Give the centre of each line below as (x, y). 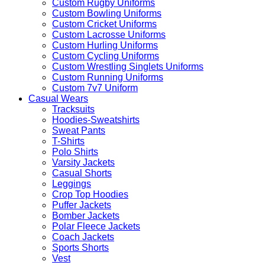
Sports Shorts (80, 248)
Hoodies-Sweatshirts (96, 120)
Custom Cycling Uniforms (106, 56)
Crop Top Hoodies (90, 194)
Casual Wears (58, 98)
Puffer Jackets (82, 205)
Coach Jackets (83, 237)
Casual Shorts (82, 173)
